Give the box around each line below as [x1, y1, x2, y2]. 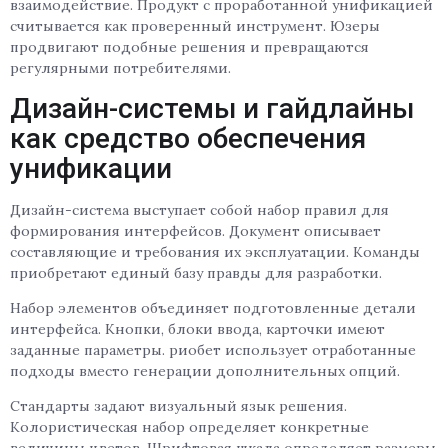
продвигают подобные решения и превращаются [10, 38, 369, 57]
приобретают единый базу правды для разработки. [10, 263, 382, 282]
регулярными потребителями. [10, 59, 231, 78]
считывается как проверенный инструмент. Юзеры [10, 17, 380, 36]
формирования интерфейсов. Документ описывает [10, 221, 381, 240]
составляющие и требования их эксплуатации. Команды [10, 242, 420, 261]
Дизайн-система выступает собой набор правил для [10, 200, 389, 219]
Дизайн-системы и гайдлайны [10, 91, 414, 125]
